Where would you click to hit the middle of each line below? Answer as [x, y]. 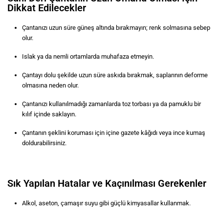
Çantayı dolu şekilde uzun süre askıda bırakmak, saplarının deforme [115, 75]
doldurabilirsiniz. [44, 143]
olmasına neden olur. [50, 85]
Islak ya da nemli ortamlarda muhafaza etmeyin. [88, 56]
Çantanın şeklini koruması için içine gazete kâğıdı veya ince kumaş [114, 132]
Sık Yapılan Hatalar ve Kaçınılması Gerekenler [107, 183]
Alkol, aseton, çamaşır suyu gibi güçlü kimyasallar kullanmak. [106, 203]
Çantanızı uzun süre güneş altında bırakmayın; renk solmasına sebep [116, 27]
